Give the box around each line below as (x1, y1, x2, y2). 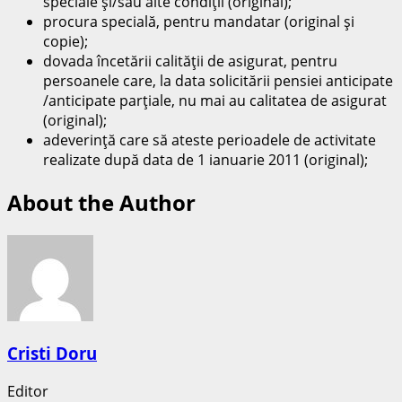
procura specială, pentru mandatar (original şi (43, 11, 354, 31)
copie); (43, 31, 88, 51)
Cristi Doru (7, 342, 97, 365)
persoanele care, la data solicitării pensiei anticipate (43, 70, 393, 91)
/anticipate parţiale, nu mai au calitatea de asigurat (43, 90, 387, 110)
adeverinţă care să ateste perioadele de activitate (43, 129, 376, 150)
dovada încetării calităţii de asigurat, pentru (43, 50, 337, 71)
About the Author (7, 187, 196, 217)
